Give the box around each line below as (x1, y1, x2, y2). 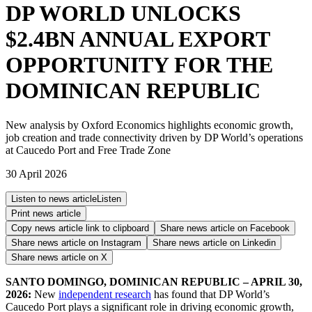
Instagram (101, 237, 141, 248)
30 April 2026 (6, 167, 67, 180)
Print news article (11, 208, 81, 219)
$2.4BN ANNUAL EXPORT (6, 26, 270, 52)
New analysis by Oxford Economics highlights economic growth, (6, 118, 293, 131)
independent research (58, 288, 151, 300)
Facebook (250, 222, 290, 233)
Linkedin (242, 237, 276, 248)
